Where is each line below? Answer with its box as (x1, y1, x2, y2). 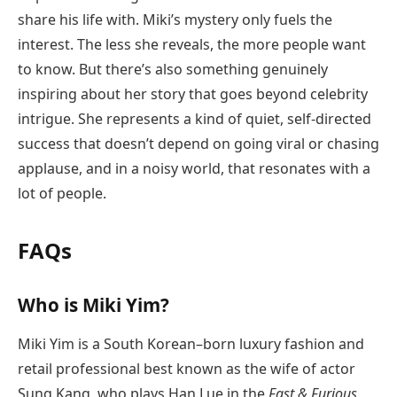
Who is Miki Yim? (18, 292, 169, 317)
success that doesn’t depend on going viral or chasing (18, 134, 379, 154)
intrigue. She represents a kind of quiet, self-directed (18, 109, 371, 129)
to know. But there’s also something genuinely (18, 59, 328, 80)
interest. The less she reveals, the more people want (18, 35, 366, 55)
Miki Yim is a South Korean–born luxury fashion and (18, 333, 364, 354)
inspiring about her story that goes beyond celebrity (18, 84, 368, 105)
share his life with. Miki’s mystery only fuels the (18, 10, 332, 30)
